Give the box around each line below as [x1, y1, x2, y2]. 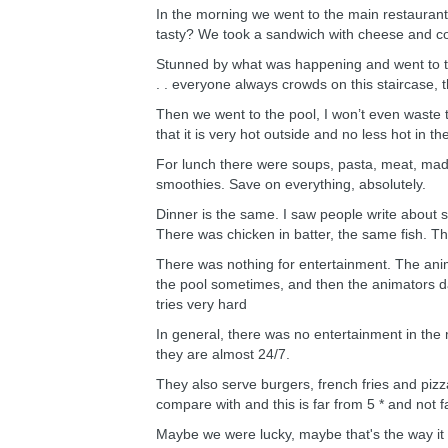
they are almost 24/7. [156, 346, 290, 362]
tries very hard [156, 296, 247, 312]
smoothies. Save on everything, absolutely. [156, 176, 426, 192]
